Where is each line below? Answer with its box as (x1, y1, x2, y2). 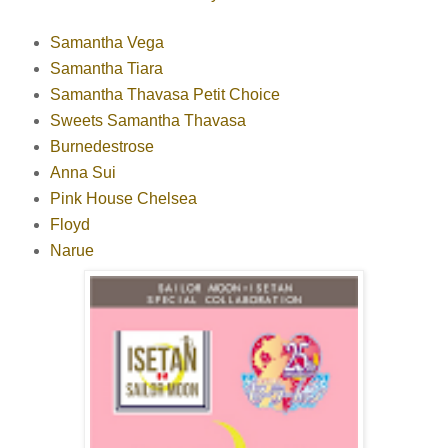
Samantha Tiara (49, 60, 163, 78)
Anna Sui (49, 164, 120, 182)
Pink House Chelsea (49, 190, 197, 208)
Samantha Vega (49, 34, 164, 52)
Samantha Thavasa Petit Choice (49, 86, 280, 104)
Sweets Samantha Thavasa (49, 112, 246, 130)
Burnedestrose (49, 138, 154, 156)
